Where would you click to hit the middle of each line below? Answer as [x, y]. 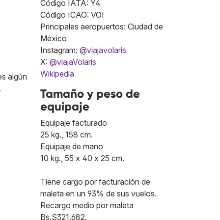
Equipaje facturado [74, 123]
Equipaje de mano [72, 147]
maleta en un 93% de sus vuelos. [98, 194]
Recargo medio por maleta [87, 206]
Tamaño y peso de [90, 94]
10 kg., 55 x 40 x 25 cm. [82, 158]
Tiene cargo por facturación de [95, 182]
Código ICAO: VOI [72, 15]
